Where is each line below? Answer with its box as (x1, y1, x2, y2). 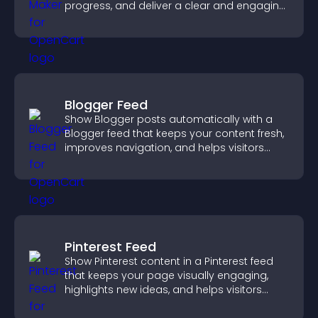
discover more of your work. (65, 155, 206, 169)
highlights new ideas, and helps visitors (65, 283, 262, 297)
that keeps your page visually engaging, (65, 268, 268, 283)
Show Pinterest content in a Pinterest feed (65, 254, 273, 268)
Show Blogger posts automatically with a (65, 112, 273, 126)
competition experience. (65, 13, 187, 27)
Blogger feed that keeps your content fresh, (65, 126, 284, 141)
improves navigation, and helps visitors (65, 141, 264, 155)
